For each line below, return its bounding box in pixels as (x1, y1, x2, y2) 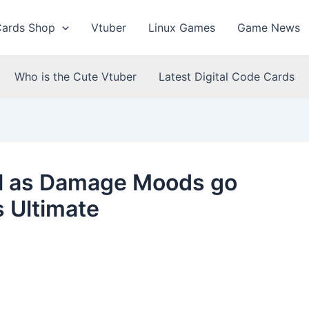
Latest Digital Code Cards (159, 70, 295, 83)
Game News (237, 21, 300, 34)
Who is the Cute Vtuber (14, 70, 137, 83)
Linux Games (148, 21, 215, 34)
